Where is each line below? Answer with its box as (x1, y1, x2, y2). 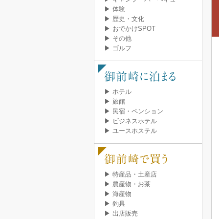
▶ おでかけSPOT (104, 25, 155, 32)
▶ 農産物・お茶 (104, 181, 151, 188)
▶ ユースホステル (104, 128, 157, 134)
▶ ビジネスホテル (104, 118, 157, 125)
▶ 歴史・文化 (104, 16, 144, 22)
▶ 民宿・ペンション (104, 108, 163, 115)
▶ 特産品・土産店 (104, 171, 157, 178)
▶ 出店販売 (104, 210, 138, 217)
